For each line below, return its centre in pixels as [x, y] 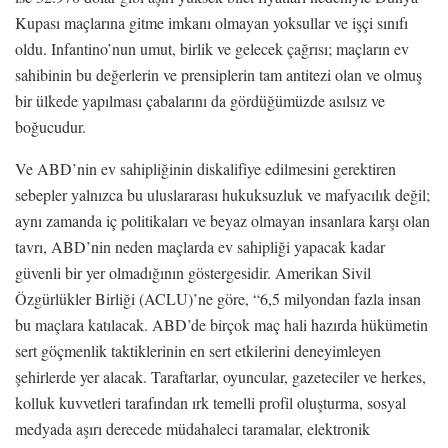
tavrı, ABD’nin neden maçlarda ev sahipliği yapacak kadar [200, 246]
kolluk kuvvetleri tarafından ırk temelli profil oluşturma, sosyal [210, 402]
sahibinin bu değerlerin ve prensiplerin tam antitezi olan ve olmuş [218, 74]
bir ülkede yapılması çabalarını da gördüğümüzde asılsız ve [200, 100]
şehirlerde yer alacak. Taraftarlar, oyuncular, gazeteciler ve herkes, [220, 376]
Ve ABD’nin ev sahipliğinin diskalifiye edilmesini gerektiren [205, 168]
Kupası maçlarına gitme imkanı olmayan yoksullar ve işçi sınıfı [211, 22]
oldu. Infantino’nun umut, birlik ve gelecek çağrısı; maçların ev [212, 48]
